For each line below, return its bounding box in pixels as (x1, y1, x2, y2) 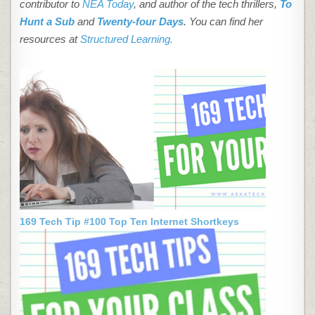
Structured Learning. (80, 33, 174, 46)
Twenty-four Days (97, 15, 184, 28)
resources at (20, 33, 81, 46)
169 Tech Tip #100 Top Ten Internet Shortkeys (20, 216, 240, 228)
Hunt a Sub (20, 15, 75, 28)
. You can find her (184, 15, 264, 28)
